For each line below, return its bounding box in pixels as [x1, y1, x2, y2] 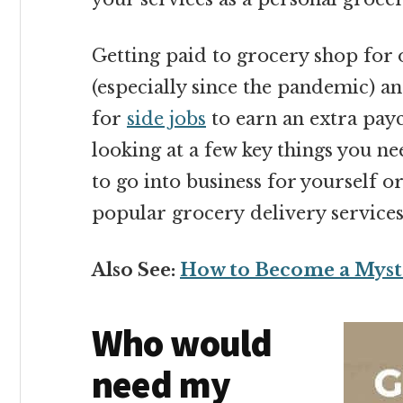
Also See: [92, 259, 180, 281]
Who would [92, 319, 273, 366]
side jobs [127, 108, 206, 130]
